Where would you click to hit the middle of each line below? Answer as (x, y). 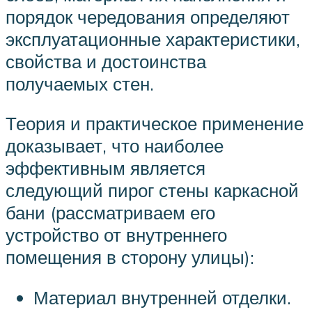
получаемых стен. (80, 83)
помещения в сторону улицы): (130, 257)
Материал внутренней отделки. (162, 298)
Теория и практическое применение (155, 124)
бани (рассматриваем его (110, 213)
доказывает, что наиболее (115, 146)
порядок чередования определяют (148, 16)
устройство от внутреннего (116, 235)
